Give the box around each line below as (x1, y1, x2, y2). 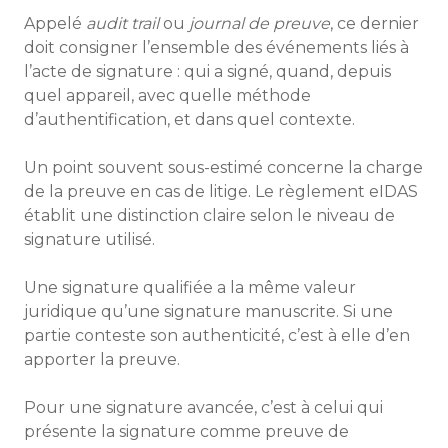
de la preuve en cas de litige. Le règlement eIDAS (24, 182, 418, 201)
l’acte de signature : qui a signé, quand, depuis (24, 62, 391, 81)
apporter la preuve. (24, 350, 180, 369)
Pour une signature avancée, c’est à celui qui (24, 398, 383, 417)
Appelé (24, 14, 86, 33)
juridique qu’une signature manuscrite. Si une (24, 302, 393, 321)
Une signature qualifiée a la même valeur (24, 278, 356, 297)
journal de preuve (189, 14, 330, 33)
